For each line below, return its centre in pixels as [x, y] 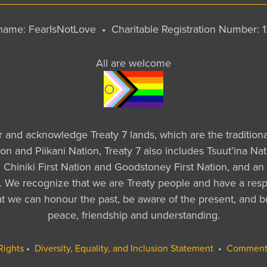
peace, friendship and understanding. [133, 215]
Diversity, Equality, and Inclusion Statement [124, 248]
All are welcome [133, 63]
